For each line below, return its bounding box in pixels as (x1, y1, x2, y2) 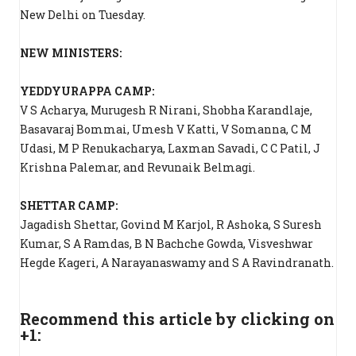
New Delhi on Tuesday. (20, 7, 145, 22)
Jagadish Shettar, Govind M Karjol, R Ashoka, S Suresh (20, 217, 322, 232)
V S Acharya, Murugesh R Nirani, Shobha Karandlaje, (20, 103, 312, 118)
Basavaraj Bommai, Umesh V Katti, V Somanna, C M (20, 122, 311, 137)
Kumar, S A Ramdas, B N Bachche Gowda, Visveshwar (20, 236, 313, 251)
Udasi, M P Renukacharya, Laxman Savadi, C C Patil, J (20, 141, 320, 156)
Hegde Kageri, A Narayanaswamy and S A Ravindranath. (20, 255, 334, 270)
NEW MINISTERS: (20, 45, 122, 60)
